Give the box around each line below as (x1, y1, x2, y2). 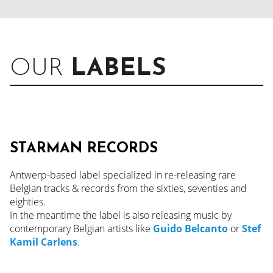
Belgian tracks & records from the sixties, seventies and (10, 181, 247, 195)
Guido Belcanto (153, 221, 228, 235)
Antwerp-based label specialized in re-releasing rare (10, 168, 236, 182)
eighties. (10, 194, 46, 208)
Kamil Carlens (10, 235, 77, 249)
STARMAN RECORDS (10, 141, 158, 156)
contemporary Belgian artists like (10, 221, 153, 235)
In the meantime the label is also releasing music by (10, 208, 232, 222)
